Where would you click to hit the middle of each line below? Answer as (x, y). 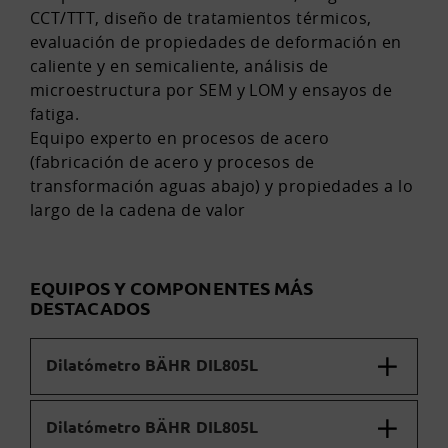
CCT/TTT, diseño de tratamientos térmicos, (201, 18)
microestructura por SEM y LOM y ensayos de (211, 90)
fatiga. (55, 114)
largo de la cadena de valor (138, 210)
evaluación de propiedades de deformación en (216, 42)
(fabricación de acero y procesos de (172, 162)
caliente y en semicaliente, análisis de (179, 66)
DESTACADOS (90, 308)
